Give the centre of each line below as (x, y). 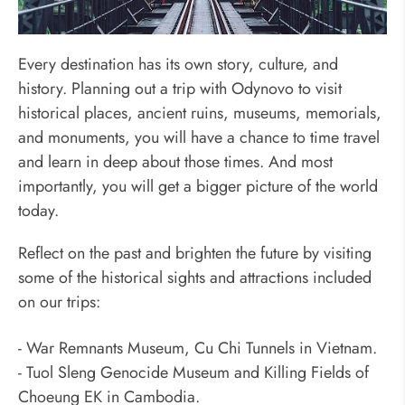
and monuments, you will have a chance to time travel (199, 138)
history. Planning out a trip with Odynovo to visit (180, 89)
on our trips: (59, 302)
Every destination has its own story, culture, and (178, 65)
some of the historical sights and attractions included (195, 278)
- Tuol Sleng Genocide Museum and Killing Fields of (193, 373)
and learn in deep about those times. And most (175, 162)
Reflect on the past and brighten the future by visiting (195, 254)
